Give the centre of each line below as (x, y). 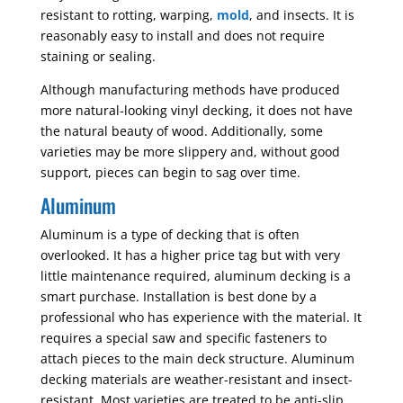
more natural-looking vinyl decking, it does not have (196, 110)
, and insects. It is (301, 15)
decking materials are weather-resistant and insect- (196, 379)
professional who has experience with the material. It (201, 317)
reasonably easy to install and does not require (182, 36)
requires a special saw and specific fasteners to (183, 338)
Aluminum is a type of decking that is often (170, 234)
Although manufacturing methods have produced (190, 90)
